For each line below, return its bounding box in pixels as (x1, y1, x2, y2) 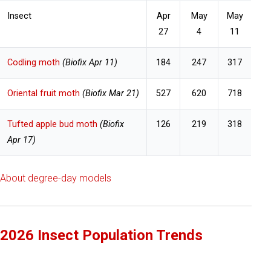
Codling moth (7, 57, 60, 68)
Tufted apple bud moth (7, 119, 97, 129)
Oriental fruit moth (7, 88, 80, 99)
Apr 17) (7, 134, 36, 145)
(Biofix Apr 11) (60, 57, 117, 68)
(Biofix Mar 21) (82, 88, 139, 99)
